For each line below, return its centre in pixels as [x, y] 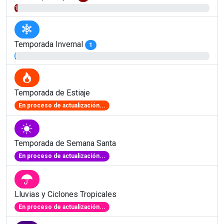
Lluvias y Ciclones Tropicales [65, 194]
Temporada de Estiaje [52, 92]
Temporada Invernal [50, 44]
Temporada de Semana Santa [65, 143]
